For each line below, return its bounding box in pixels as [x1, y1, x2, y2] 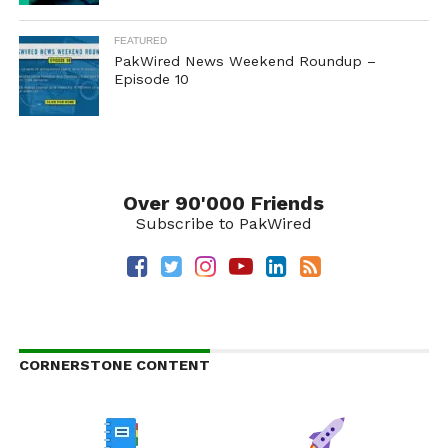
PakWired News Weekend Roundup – [113, 53, 376, 69]
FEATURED [113, 35, 167, 46]
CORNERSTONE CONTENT [18, 357, 210, 373]
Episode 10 [113, 71, 189, 87]
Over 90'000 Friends [123, 191, 325, 215]
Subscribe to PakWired [135, 214, 312, 233]
